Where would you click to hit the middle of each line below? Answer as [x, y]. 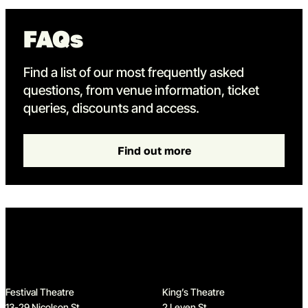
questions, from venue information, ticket [141, 90]
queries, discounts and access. [111, 108]
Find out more [154, 151]
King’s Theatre [194, 292]
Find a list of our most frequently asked [133, 72]
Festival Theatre [40, 292]
